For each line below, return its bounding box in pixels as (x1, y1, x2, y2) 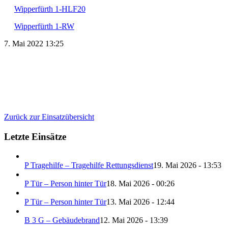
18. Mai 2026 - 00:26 (106, 179, 175, 188)
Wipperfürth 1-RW (14, 21, 74, 31)
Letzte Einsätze (4, 131, 66, 142)
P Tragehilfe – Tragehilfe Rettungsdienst (24, 161, 153, 170)
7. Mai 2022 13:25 (4, 39, 64, 48)
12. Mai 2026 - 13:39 (100, 216, 168, 225)
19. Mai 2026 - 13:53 (153, 161, 221, 170)
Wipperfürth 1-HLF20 (14, 4, 85, 13)
